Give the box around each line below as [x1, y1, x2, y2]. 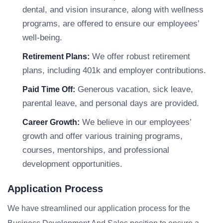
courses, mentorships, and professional [22, 145, 169, 155]
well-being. [22, 33, 62, 42]
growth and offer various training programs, [22, 131, 183, 141]
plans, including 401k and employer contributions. [22, 66, 206, 75]
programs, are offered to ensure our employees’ [22, 19, 199, 28]
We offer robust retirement [90, 52, 190, 61]
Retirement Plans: [22, 52, 90, 61]
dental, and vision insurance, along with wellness [22, 5, 204, 14]
